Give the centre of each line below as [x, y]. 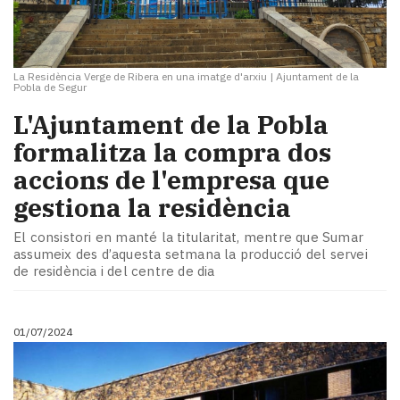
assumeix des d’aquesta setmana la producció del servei [191, 254]
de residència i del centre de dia [114, 271]
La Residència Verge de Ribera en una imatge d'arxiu [140, 76]
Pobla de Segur [50, 87]
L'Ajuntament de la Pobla [171, 124]
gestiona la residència [152, 207]
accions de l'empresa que [171, 179]
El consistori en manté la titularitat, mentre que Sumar [189, 237]
